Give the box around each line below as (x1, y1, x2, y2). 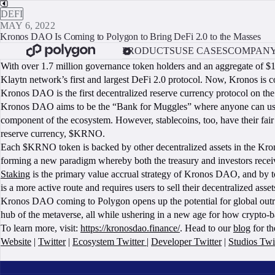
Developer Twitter (151, 236, 222, 247)
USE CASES (174, 45, 228, 56)
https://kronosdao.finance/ (80, 223, 180, 233)
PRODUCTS (122, 45, 175, 56)
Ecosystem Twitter (72, 236, 147, 247)
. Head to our (180, 223, 233, 233)
